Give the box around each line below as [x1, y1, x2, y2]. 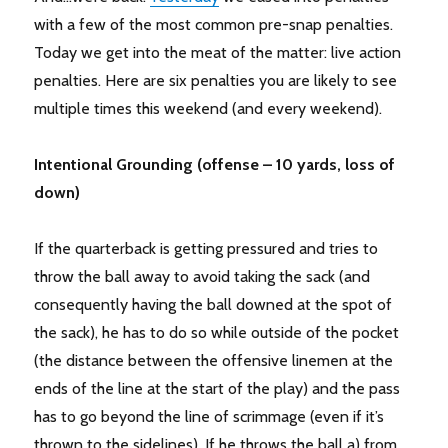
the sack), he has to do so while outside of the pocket [34, 323, 400, 343]
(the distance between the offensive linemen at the [34, 351, 394, 371]
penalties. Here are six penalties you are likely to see [34, 71, 398, 91]
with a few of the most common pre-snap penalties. [34, 15, 394, 35]
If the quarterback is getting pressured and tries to [34, 239, 379, 259]
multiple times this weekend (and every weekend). [34, 99, 383, 119]
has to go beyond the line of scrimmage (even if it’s [34, 407, 385, 427]
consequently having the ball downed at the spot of [34, 295, 393, 315]
